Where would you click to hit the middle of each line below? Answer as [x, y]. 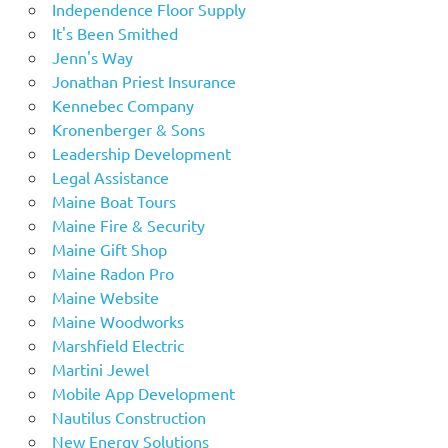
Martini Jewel [100, 368]
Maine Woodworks [117, 320]
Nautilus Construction [128, 416]
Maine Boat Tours [113, 200]
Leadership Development [141, 152]
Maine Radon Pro [112, 272]
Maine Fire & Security [128, 224]
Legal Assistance [110, 176]
